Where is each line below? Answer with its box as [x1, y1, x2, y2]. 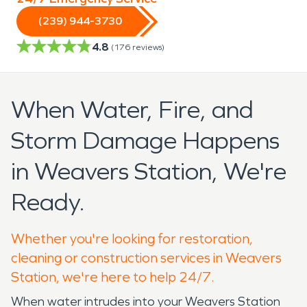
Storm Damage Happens [11, 125, 280, 156]
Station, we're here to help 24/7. [11, 268, 214, 285]
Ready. [11, 187, 85, 217]
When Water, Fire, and [11, 95, 254, 125]
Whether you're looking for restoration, [11, 230, 253, 247]
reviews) [132, 42, 164, 52]
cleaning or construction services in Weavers [11, 249, 282, 266]
